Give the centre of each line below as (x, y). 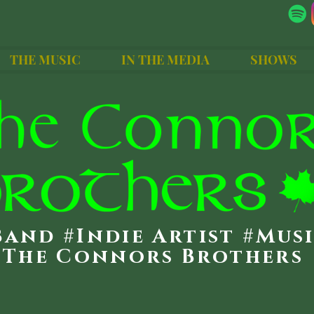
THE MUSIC (45, 60)
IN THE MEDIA (165, 60)
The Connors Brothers (153, 257)
